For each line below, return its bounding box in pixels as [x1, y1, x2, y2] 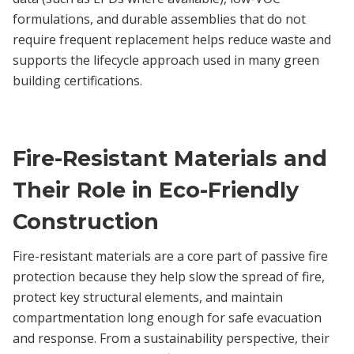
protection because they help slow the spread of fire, [13, 267, 325, 285]
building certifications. [13, 71, 142, 89]
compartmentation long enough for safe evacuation [13, 308, 322, 326]
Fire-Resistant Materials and [13, 145, 327, 171]
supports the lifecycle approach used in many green [13, 51, 319, 69]
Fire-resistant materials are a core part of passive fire [13, 247, 328, 265]
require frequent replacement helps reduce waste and [13, 30, 331, 48]
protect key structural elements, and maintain [13, 288, 283, 306]
